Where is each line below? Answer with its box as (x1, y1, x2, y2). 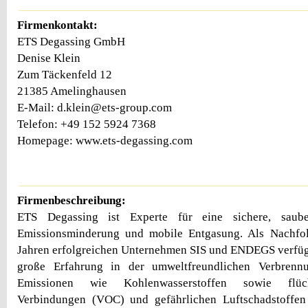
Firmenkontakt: (17, 18, 98, 32)
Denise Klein (17, 51, 80, 65)
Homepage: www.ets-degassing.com (17, 133, 192, 147)
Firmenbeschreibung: (17, 193, 126, 207)
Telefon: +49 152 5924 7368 (17, 117, 156, 131)
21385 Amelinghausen (17, 84, 126, 98)
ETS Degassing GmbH (17, 34, 125, 48)
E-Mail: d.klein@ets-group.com (17, 100, 172, 114)
